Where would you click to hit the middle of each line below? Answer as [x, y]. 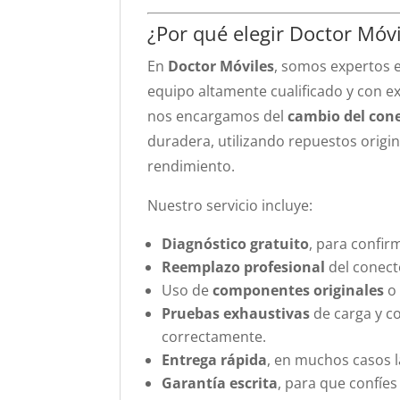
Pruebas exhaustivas [236, 313]
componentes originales [299, 290]
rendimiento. [192, 166]
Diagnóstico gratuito [236, 244]
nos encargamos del [218, 116]
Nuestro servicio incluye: [230, 205]
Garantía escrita [220, 383]
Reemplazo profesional [244, 267]
